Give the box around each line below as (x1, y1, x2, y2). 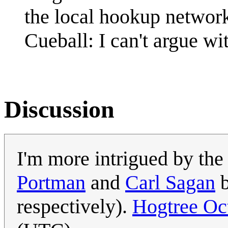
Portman (17, 171, 85, 194)
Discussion (4, 95, 115, 123)
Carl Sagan (125, 171, 215, 194)
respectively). (17, 195, 132, 218)
